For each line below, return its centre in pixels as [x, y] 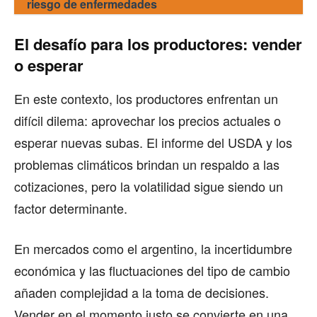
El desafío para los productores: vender [158, 44]
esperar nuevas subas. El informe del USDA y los [153, 142]
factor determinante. [71, 208]
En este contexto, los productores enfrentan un [146, 98]
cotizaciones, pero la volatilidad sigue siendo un [149, 186]
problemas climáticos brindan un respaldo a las [147, 164]
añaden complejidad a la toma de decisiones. [142, 292]
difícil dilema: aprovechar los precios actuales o [148, 120]
